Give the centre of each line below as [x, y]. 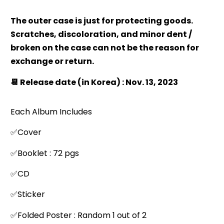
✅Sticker [28, 194]
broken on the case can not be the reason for [105, 48]
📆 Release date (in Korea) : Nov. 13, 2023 [94, 82]
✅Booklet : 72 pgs [45, 153]
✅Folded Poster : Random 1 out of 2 [78, 215]
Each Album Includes [51, 111]
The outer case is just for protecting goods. [102, 21]
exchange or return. [52, 61]
